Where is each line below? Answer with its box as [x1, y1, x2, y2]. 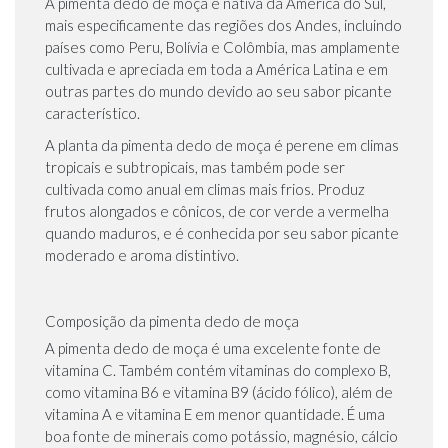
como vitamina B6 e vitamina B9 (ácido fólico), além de [45, 383, 393, 402]
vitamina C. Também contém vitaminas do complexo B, [45, 361, 391, 380]
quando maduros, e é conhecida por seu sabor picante [45, 224, 399, 243]
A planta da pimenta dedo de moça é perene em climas [45, 136, 399, 155]
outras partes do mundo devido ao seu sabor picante [45, 82, 392, 101]
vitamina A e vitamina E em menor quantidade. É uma [45, 405, 385, 424]
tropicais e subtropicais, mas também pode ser [45, 158, 345, 177]
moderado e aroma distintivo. [45, 246, 239, 265]
